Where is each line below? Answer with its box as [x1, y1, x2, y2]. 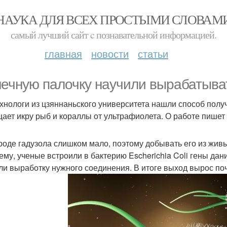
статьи [138, 46, 168, 61]
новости [91, 46, 129, 61]
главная [45, 46, 82, 61]
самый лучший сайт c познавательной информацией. [11, 28, 216, 42]
